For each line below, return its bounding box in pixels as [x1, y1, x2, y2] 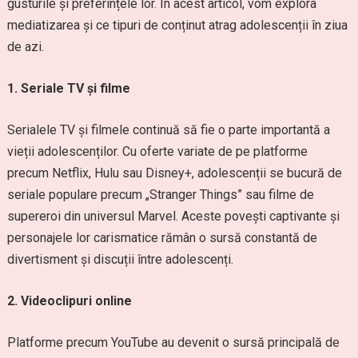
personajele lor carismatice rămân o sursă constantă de [6, 230, 317, 245]
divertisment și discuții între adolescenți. [6, 252, 233, 267]
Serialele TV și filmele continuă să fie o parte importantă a [6, 122, 330, 137]
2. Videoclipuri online [6, 293, 132, 308]
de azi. [6, 39, 44, 54]
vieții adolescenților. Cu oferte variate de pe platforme [6, 144, 308, 159]
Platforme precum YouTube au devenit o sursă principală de [6, 335, 340, 350]
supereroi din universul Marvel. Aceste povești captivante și [6, 209, 340, 224]
